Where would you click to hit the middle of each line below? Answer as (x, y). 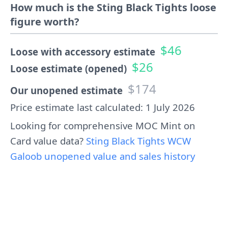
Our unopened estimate (66, 90)
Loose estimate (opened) (68, 68)
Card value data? (48, 141)
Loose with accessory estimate (83, 52)
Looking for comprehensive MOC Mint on (103, 125)
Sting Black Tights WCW (138, 141)
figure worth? (45, 22)
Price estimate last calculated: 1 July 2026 (103, 107)
